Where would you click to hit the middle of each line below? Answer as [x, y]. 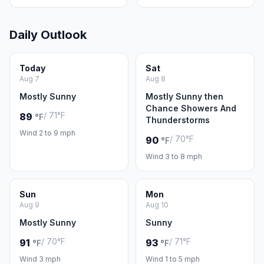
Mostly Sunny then [184, 96]
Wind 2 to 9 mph [47, 133]
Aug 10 [157, 205]
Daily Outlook [48, 35]
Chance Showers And [191, 108]
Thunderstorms [178, 120]
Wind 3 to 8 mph [174, 156]
